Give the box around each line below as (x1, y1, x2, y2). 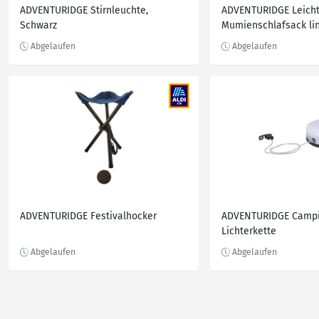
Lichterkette (221, 225, 276, 237)
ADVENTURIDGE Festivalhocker (20, 210, 157, 222)
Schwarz (20, 19, 57, 31)
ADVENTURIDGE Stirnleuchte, (20, 4, 148, 16)
